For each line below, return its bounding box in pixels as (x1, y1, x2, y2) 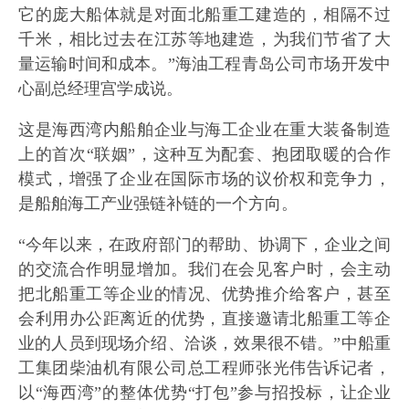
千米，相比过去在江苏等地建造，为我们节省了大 (18, 30, 391, 48)
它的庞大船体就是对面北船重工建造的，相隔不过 (18, 5, 391, 24)
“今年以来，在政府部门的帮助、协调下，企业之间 (18, 236, 391, 254)
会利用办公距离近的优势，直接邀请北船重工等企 (18, 309, 391, 328)
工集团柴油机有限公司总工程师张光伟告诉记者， (18, 359, 391, 377)
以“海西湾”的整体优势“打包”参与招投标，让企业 (18, 383, 391, 402)
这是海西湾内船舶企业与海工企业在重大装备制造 (18, 121, 391, 139)
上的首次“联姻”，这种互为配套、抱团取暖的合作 (18, 145, 391, 163)
